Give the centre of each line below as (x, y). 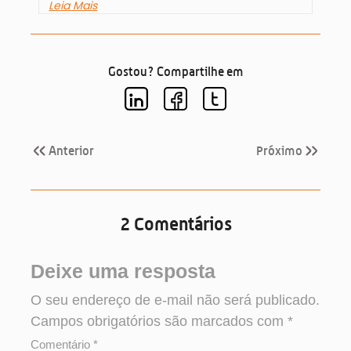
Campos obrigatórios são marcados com (159, 321)
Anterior (71, 150)
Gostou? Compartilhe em (175, 71)
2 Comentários (175, 223)
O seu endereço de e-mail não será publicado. (175, 300)
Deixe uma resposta (123, 271)
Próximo (280, 150)
